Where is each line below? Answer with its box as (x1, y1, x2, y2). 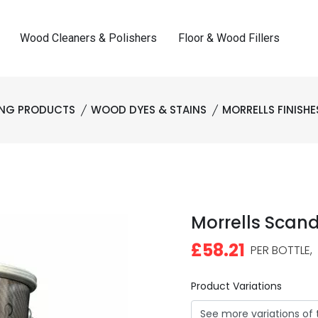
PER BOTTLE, (245, 242, 312, 258)
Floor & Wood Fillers (178, 31, 280, 45)
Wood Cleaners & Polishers (20, 31, 157, 45)
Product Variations (191, 279, 282, 293)
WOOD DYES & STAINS (90, 102, 207, 117)
